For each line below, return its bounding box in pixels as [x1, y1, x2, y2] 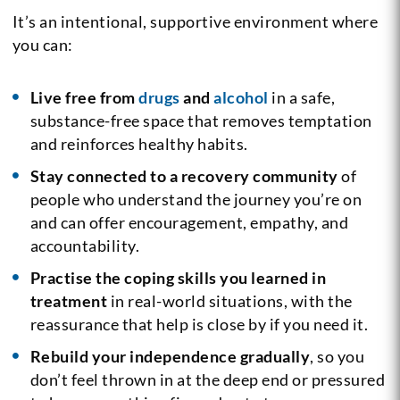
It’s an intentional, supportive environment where [12, 12, 379, 32]
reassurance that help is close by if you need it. [29, 314, 369, 335]
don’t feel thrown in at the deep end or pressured [29, 370, 386, 390]
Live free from [29, 87, 139, 108]
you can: [12, 35, 73, 55]
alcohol [213, 87, 269, 108]
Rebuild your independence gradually [29, 346, 311, 367]
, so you [310, 346, 365, 367]
